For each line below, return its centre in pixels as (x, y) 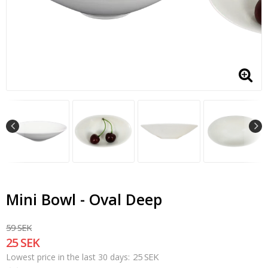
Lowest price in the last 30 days (67, 257)
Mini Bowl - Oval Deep (84, 199)
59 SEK (19, 227)
